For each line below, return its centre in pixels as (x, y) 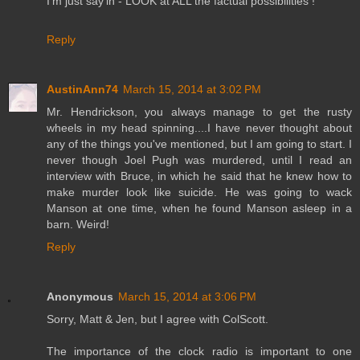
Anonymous (80, 296)
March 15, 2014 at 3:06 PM (187, 296)
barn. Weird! (78, 224)
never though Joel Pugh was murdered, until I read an (199, 160)
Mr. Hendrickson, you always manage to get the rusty (199, 111)
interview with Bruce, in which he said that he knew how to (199, 176)
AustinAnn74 (82, 89)
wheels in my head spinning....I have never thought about (199, 127)
